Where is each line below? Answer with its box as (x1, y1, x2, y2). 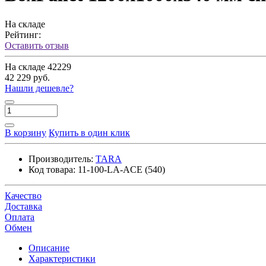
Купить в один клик (49, 127, 130, 138)
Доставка (5, 201, 42, 211)
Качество (5, 190, 42, 201)
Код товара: (28, 164, 75, 175)
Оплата (5, 211, 34, 222)
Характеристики (28, 253, 96, 264)
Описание (28, 242, 69, 253)
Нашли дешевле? (5, 83, 74, 93)
